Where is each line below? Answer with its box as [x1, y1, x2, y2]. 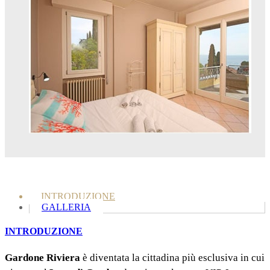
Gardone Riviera [5, 251, 80, 263]
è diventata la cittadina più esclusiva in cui [80, 251, 265, 263]
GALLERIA [42, 202, 91, 213]
